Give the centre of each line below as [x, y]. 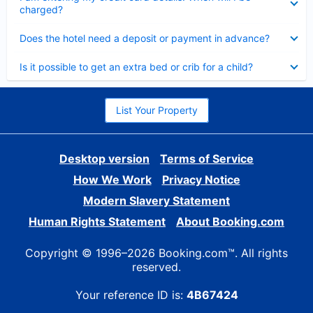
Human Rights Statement [97, 221]
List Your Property [156, 110]
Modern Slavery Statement [156, 201]
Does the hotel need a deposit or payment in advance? [145, 38]
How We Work [112, 180]
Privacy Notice [201, 180]
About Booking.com [230, 221]
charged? [41, 9]
